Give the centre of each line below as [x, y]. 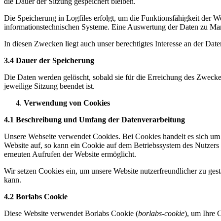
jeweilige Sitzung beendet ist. [49, 86]
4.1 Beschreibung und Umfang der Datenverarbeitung [94, 120]
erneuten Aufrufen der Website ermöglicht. [70, 154]
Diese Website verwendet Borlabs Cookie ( [71, 214]
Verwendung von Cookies [67, 103]
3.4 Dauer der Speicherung [49, 61]
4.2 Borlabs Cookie [36, 197]
